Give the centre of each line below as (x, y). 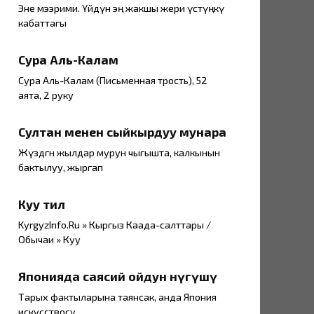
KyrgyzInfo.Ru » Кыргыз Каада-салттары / (115, 225)
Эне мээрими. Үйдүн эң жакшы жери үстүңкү (121, 8)
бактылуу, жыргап (61, 168)
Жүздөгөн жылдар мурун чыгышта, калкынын (119, 153)
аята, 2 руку (46, 95)
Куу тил (42, 204)
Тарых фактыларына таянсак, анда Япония (117, 297)
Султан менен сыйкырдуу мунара (122, 132)
